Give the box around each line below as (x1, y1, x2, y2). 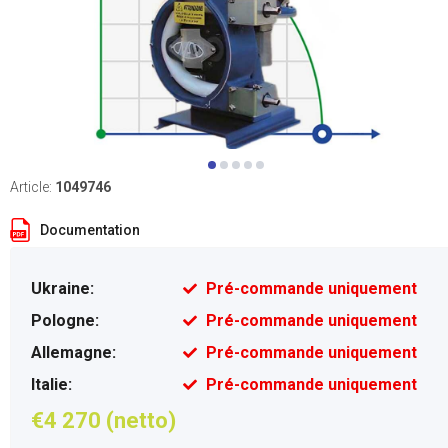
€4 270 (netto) (31, 408, 176, 433)
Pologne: (31, 311, 99, 330)
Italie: (31, 375, 72, 394)
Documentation (40, 221, 140, 238)
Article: (10, 179, 55, 195)
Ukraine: (31, 279, 94, 298)
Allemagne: (31, 343, 116, 362)
